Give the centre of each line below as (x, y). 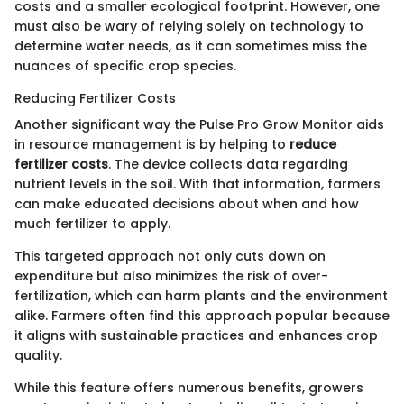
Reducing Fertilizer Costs (95, 98)
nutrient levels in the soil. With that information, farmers (197, 184)
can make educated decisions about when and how (187, 203)
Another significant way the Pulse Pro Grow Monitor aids (199, 124)
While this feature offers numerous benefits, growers (189, 387)
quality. (38, 355)
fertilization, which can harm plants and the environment (201, 295)
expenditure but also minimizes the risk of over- (171, 275)
